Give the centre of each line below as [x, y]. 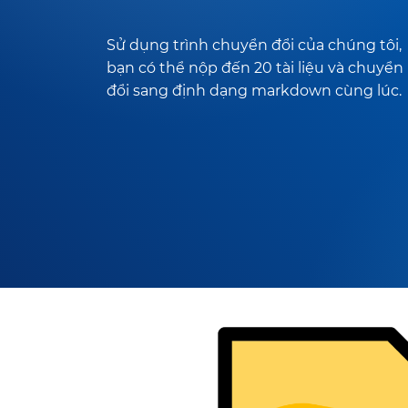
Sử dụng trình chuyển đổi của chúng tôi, [254, 45]
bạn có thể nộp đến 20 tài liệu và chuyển [255, 67]
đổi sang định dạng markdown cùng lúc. [254, 90]
